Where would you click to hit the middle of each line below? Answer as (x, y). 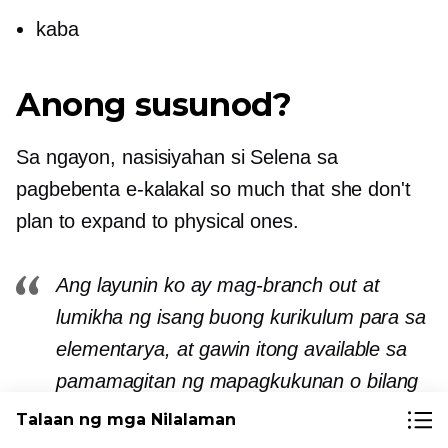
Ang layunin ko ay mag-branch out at (218, 284)
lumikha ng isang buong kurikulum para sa (241, 316)
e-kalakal (165, 188)
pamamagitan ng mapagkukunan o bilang (237, 380)
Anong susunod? (154, 104)
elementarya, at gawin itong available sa (231, 348)
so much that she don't (307, 188)
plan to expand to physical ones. (157, 220)
